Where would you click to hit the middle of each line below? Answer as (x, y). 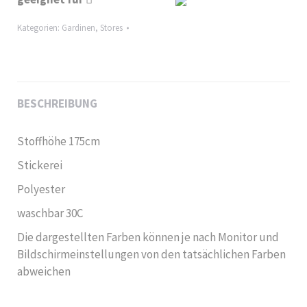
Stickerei (40, 165)
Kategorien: (39, 28)
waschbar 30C (50, 213)
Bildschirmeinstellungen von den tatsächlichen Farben (151, 254)
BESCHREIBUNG (57, 103)
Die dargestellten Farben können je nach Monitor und (148, 237)
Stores (111, 28)
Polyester (41, 189)
